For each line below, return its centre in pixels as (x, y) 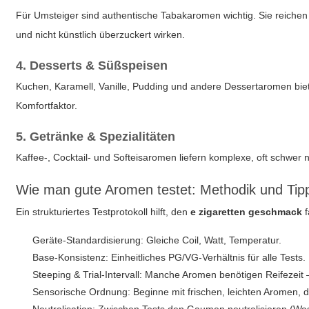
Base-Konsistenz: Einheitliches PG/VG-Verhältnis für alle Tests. (169, 257)
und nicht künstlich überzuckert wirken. (101, 34)
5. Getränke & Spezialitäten (96, 137)
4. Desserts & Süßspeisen (92, 66)
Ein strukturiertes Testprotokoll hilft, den (103, 212)
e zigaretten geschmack (247, 212)
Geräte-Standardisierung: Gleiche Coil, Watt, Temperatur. (157, 240)
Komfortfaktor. (47, 106)
